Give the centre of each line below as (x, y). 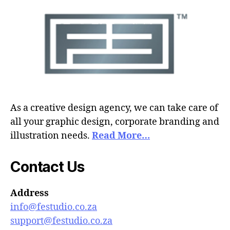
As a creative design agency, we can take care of (114, 108)
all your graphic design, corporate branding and (115, 122)
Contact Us (47, 167)
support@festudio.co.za (61, 221)
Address (30, 194)
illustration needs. (51, 136)
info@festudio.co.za (54, 207)
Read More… (121, 136)
